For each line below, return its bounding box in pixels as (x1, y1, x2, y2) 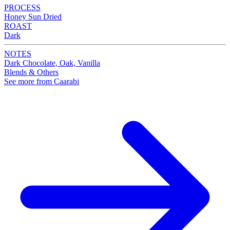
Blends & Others (4, 68, 59, 77)
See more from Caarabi (4, 77, 79, 86)
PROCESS (4, 3, 41, 12)
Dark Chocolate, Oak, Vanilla (4, 59, 100, 68)
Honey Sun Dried (4, 12, 62, 22)
